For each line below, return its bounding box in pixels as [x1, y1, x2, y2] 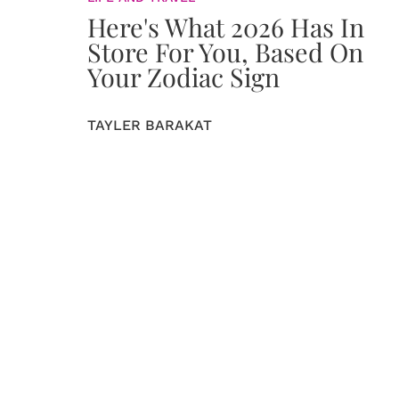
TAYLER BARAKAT [87, 117, 212, 134]
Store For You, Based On [87, 35, 363, 69]
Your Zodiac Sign [87, 60, 280, 94]
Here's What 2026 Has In [87, 10, 364, 45]
